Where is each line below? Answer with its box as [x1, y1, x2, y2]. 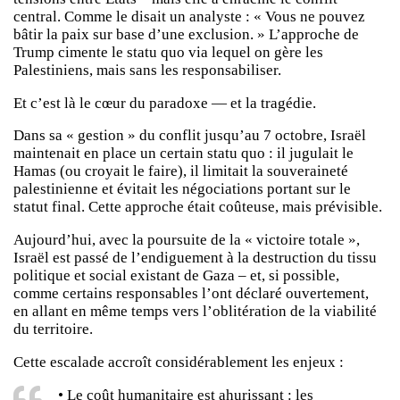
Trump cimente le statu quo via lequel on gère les [13, 43, 323, 61]
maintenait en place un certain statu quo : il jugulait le [13, 145, 354, 162]
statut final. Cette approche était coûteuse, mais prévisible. [13, 198, 382, 216]
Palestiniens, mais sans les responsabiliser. [13, 61, 281, 79]
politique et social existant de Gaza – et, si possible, [13, 267, 339, 285]
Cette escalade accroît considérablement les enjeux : [13, 353, 344, 371]
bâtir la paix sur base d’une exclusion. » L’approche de [13, 25, 359, 43]
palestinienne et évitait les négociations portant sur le [13, 180, 351, 198]
